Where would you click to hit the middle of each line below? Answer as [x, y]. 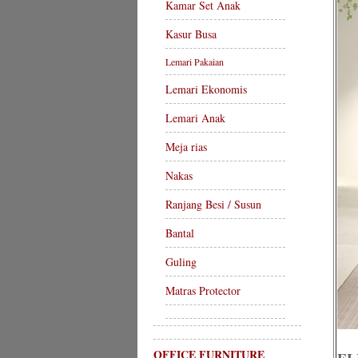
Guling [181, 262]
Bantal [180, 233]
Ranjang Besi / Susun [213, 204]
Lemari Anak [195, 118]
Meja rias [186, 147]
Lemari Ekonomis [206, 89]
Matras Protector [203, 290]
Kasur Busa [191, 34]
